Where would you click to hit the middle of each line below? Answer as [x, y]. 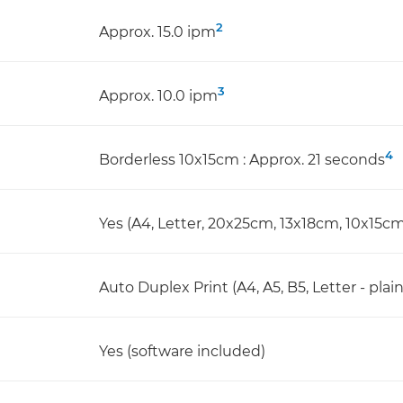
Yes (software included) [182, 351]
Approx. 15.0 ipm [157, 31]
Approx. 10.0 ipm [158, 95]
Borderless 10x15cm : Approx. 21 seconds [242, 159]
